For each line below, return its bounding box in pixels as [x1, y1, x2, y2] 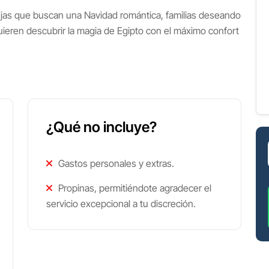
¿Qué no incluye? [46, 118, 157, 136]
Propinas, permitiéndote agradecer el [56, 182, 211, 194]
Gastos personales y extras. [56, 157, 174, 169]
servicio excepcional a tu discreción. [46, 198, 196, 210]
